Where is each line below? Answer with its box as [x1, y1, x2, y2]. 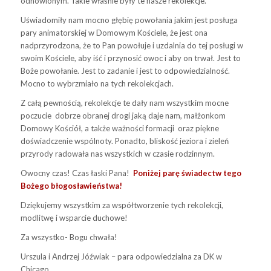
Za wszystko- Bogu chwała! [20, 232, 117, 242]
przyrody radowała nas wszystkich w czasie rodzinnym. [20, 148, 215, 158]
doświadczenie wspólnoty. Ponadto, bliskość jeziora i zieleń [20, 135, 229, 146]
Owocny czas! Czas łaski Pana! [20, 168, 131, 178]
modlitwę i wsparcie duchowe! [20, 212, 128, 223]
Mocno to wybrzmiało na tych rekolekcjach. [20, 78, 174, 88]
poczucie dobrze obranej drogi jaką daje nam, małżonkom [20, 110, 226, 120]
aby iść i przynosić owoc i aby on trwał [77, 53, 213, 63]
